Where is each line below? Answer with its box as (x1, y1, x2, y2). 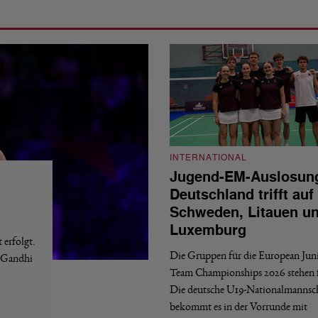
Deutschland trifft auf (170, 185, 314, 204)
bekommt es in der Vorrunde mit (170, 300, 307, 312)
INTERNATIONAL (170, 152, 247, 163)
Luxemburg (170, 221, 246, 240)
